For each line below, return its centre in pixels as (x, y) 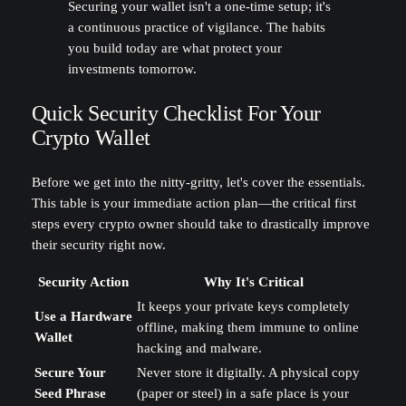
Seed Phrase (70, 393)
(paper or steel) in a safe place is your (242, 393)
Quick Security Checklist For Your (176, 113)
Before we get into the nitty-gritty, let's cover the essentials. (198, 183)
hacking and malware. (199, 348)
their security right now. (98, 245)
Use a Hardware (83, 316)
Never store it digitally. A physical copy (248, 372)
